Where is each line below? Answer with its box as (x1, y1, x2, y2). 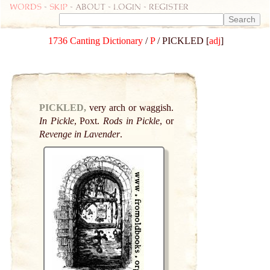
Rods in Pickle (103, 115, 160, 126)
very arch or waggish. (89, 102, 174, 113)
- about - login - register (67, 2, 189, 10)
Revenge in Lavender (39, 128, 120, 139)
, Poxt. (74, 115, 104, 126)
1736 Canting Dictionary (48, 35, 143, 46)
